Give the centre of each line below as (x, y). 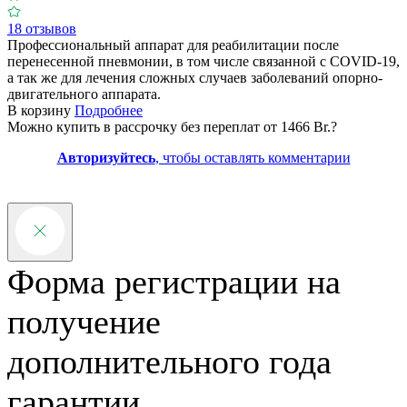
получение (84, 322)
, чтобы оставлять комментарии (253, 158)
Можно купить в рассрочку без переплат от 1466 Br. (169, 127)
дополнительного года (169, 362)
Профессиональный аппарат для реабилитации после (173, 45)
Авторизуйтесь (106, 158)
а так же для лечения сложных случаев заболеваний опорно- (195, 78)
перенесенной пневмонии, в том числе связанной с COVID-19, (203, 62)
